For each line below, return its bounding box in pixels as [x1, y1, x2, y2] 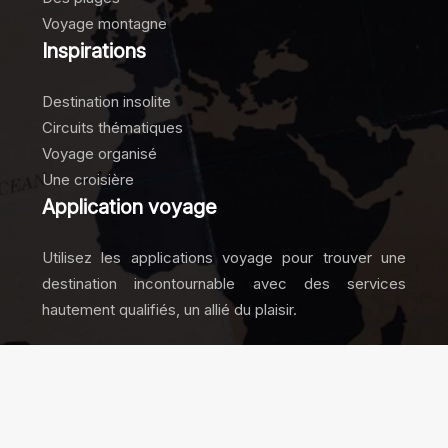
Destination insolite [42, 92, 171, 111]
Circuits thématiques [42, 118, 183, 137]
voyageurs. [186, 404, 262, 423]
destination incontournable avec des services [42, 274, 406, 293]
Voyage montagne [42, 14, 167, 33]
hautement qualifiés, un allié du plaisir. [42, 300, 297, 319]
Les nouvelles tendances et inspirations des [73, 378, 375, 397]
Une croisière [42, 170, 134, 189]
